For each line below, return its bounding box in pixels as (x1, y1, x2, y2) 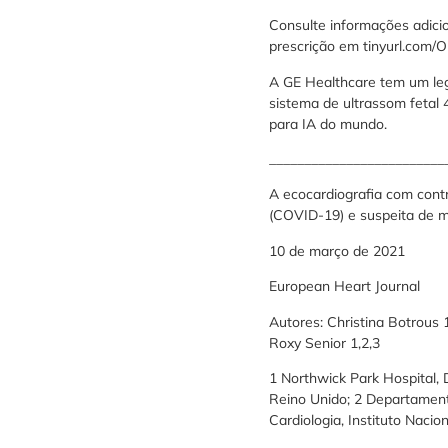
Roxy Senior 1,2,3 (268, 333, 380, 352)
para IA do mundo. (268, 114, 387, 133)
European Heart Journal (268, 277, 420, 296)
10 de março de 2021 (268, 241, 405, 260)
